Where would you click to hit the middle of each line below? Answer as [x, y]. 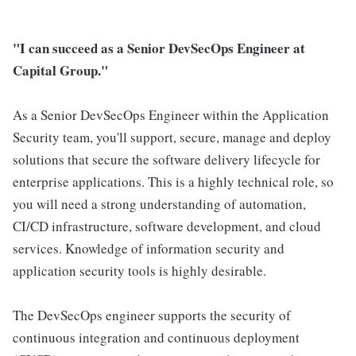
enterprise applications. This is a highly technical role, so [173, 182]
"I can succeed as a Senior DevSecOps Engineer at [159, 48]
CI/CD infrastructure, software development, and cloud [167, 226]
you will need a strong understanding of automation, [159, 204]
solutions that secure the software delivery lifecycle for [166, 159]
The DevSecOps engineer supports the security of [152, 315]
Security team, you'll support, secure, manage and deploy [172, 137]
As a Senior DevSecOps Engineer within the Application [171, 115]
